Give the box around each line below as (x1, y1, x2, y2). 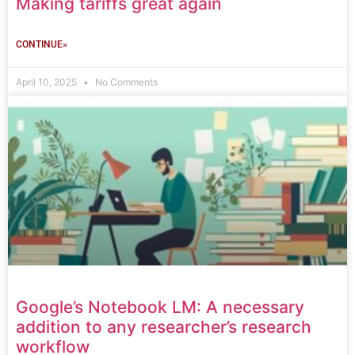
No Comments (93, 75, 158, 88)
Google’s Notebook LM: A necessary (16, 296, 304, 317)
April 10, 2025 (16, 75, 79, 88)
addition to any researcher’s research (16, 316, 311, 337)
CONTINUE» (16, 38, 67, 50)
